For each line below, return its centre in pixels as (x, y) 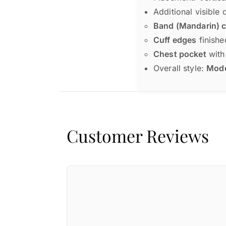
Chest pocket (180, 54)
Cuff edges (175, 40)
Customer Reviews (138, 135)
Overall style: (180, 68)
